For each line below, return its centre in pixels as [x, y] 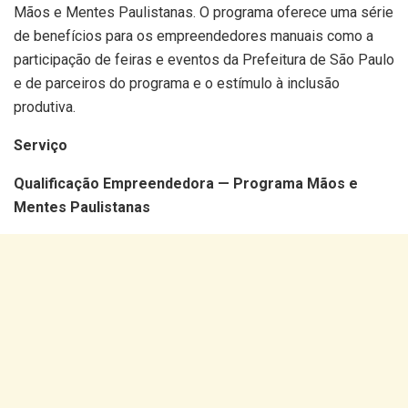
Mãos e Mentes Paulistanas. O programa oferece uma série [204, 12]
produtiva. [45, 107]
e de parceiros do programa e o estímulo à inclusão [177, 83]
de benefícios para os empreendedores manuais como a [194, 36]
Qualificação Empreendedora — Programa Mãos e [186, 183]
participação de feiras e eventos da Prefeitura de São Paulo [204, 59]
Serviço [41, 145]
